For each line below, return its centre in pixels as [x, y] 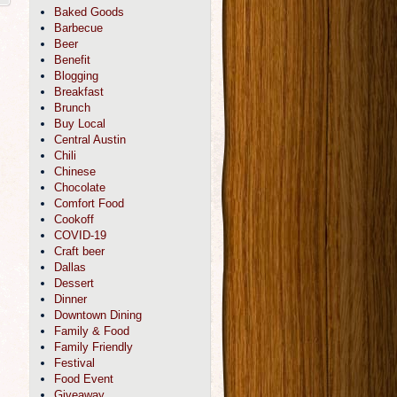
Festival [74, 363]
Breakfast [79, 92]
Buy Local [80, 124]
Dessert [74, 283]
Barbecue [78, 28]
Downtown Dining [98, 315]
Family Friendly [93, 347]
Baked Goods [89, 12]
